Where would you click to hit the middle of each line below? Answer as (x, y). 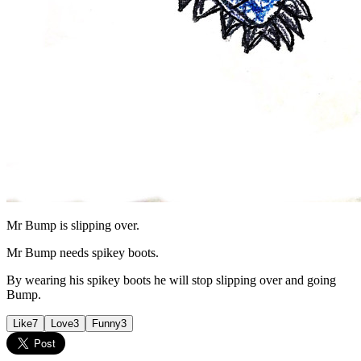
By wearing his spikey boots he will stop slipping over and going (171, 280)
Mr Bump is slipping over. (73, 225)
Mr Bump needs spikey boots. (83, 252)
